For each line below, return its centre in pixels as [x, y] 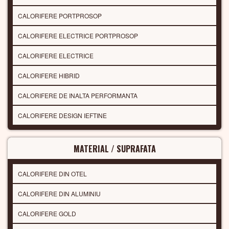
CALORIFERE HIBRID [49, 76]
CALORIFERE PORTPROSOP [60, 16]
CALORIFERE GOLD [47, 214]
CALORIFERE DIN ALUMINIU [59, 194]
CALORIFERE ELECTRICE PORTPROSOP [78, 36]
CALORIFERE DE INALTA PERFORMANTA [78, 96]
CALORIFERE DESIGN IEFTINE [62, 116]
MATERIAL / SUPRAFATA [114, 149]
